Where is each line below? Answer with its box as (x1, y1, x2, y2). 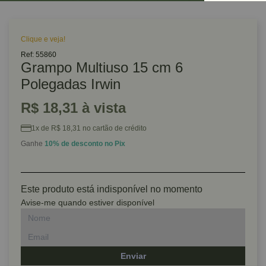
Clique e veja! (21, 35, 65, 43)
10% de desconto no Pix (45, 140, 125, 148)
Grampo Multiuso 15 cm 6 (21, 59, 183, 75)
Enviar (120, 251, 146, 261)
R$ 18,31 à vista (21, 100, 126, 116)
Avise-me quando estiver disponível (21, 198, 154, 207)
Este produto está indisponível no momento (21, 184, 202, 194)
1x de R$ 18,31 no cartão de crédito (31, 124, 147, 132)
